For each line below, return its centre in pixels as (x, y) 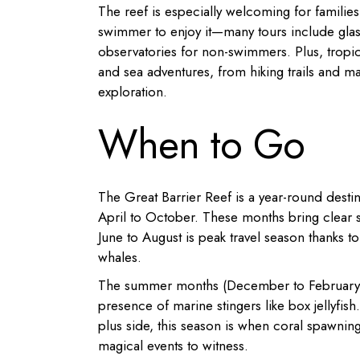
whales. (120, 257)
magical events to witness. (173, 345)
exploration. (133, 91)
